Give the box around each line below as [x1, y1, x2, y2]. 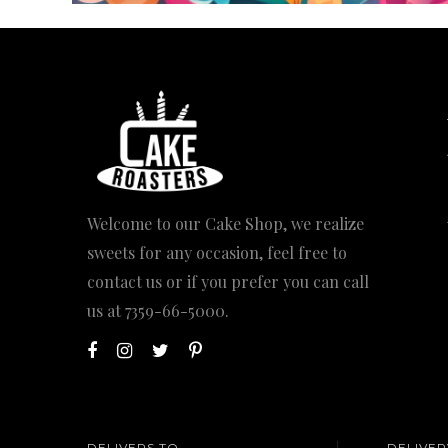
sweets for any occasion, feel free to [87, 241, 347, 263]
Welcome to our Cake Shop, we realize [87, 212, 364, 234]
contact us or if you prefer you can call [87, 270, 369, 292]
